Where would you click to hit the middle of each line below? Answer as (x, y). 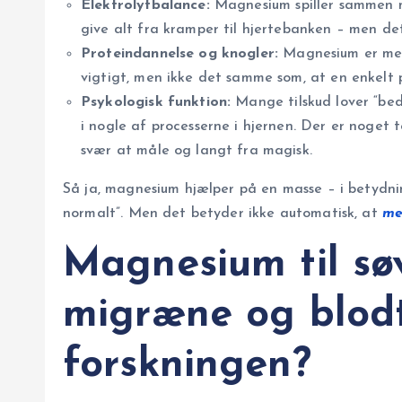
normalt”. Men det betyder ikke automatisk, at (223, 214)
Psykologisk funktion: (156, 103)
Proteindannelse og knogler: (180, 54)
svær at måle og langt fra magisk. (197, 151)
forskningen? (187, 366)
